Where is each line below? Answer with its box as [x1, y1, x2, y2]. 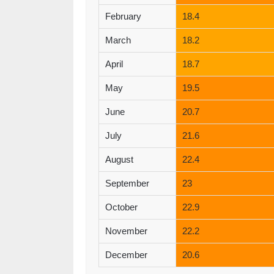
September [105, 178, 149, 189]
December [105, 250, 147, 261]
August [105, 154, 133, 165]
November [105, 226, 147, 237]
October [105, 202, 138, 213]
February [105, 11, 141, 22]
